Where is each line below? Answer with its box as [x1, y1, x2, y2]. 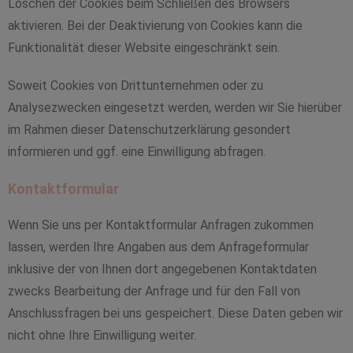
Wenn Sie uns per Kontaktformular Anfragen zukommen [8, 217, 314, 232]
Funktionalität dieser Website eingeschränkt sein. [8, 40, 280, 55]
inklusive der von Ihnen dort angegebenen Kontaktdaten [8, 262, 317, 277]
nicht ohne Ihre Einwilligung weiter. [8, 328, 196, 343]
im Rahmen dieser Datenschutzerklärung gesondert [8, 122, 291, 137]
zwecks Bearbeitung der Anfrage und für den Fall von [8, 284, 300, 299]
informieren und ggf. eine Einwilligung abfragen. [8, 144, 266, 159]
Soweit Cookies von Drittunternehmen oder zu [8, 78, 263, 93]
